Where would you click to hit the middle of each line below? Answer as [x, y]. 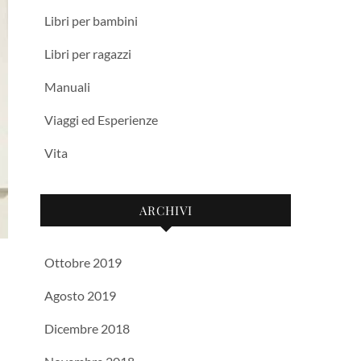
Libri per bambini [91, 21]
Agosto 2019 [80, 295]
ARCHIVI [166, 210]
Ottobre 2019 [83, 262]
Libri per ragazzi [88, 54]
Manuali [67, 87]
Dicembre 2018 [87, 328]
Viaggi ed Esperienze [101, 120]
